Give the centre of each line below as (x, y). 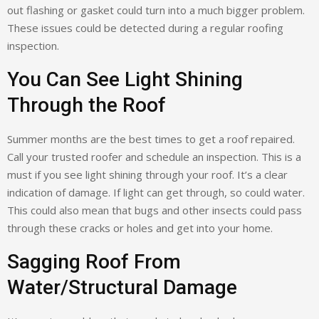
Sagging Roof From (94, 262)
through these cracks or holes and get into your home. (140, 228)
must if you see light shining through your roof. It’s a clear (147, 175)
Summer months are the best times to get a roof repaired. (151, 139)
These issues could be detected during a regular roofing (145, 28)
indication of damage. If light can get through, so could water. (156, 193)
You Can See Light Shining (125, 80)
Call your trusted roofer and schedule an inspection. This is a (154, 157)
